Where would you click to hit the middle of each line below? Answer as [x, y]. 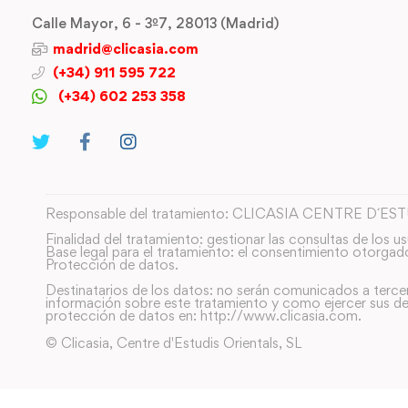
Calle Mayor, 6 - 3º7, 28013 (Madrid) [155, 23]
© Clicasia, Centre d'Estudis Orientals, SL [173, 343]
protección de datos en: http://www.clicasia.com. [204, 316]
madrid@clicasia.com [125, 48]
